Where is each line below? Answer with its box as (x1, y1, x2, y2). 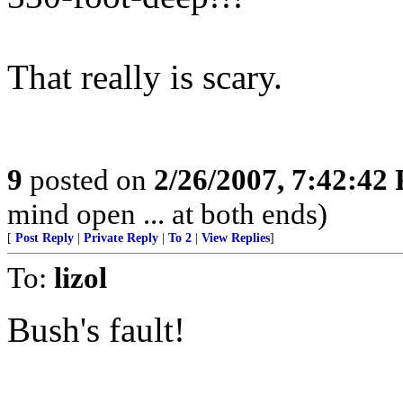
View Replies (201, 231, 270, 245)
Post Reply (15, 231, 74, 245)
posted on (22, 163, 154, 196)
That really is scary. (7, 58, 282, 96)
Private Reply (84, 231, 158, 245)
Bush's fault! (7, 310, 185, 349)
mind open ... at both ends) (7, 197, 327, 230)
